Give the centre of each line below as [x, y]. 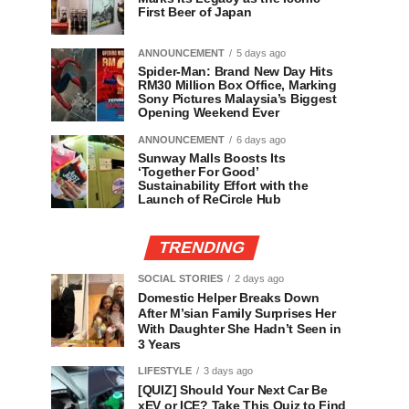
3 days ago [228, 371]
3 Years [159, 344]
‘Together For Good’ [198, 172]
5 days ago [261, 53]
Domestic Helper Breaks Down [229, 298]
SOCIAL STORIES [180, 278]
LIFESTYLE [165, 371]
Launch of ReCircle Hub [210, 199]
